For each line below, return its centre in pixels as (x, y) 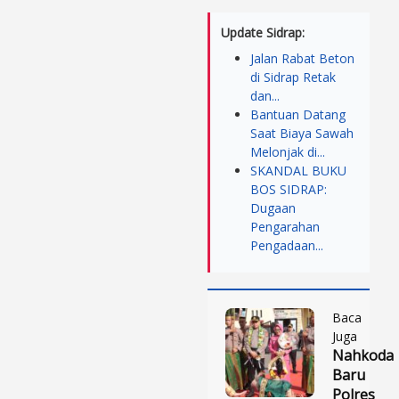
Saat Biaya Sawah (302, 133)
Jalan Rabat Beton (302, 58)
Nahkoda (363, 355)
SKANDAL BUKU (298, 170)
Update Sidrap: (263, 32)
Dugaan (273, 208)
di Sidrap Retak (293, 77)
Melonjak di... (288, 151)
